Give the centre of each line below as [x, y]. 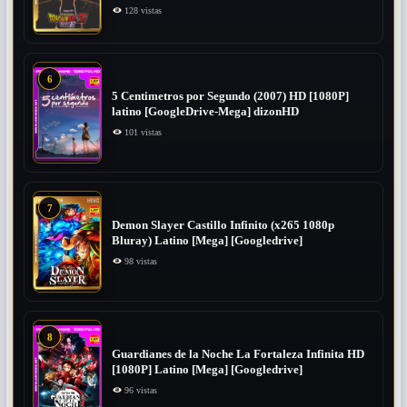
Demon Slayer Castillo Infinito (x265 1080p [223, 225]
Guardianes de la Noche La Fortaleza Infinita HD [238, 354]
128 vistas [142, 11]
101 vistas [142, 132]
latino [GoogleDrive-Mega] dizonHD [208, 111]
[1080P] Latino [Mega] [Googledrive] [207, 369]
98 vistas [140, 261]
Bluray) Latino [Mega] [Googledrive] [207, 240]
